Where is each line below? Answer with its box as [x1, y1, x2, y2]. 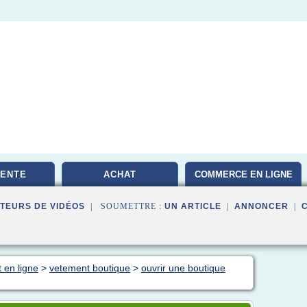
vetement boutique [49, 262, 130, 273]
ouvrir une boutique [141, 262, 225, 273]
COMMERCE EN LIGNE [194, 169, 293, 180]
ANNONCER [234, 201, 288, 211]
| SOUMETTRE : [85, 201, 164, 211]
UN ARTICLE [164, 201, 221, 211]
